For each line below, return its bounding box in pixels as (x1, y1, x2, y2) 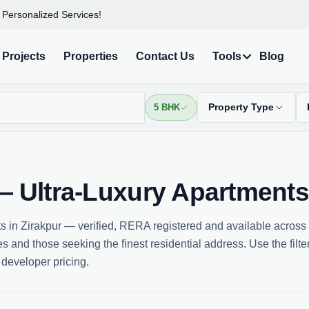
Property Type (208, 102, 274, 112)
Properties (63, 50, 118, 62)
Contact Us (135, 50, 195, 62)
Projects (1, 50, 46, 62)
